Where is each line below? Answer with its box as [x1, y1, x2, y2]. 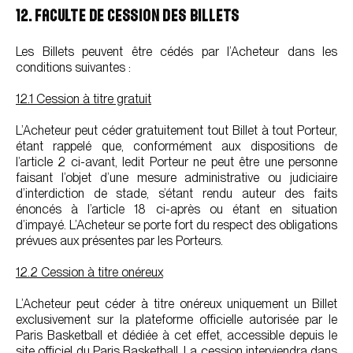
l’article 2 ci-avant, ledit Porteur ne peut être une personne [16, 154, 337, 169]
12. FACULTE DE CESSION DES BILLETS [16, 7, 240, 24]
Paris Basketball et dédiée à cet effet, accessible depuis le [16, 328, 337, 343]
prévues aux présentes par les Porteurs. [16, 233, 223, 248]
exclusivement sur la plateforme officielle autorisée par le [16, 312, 337, 327]
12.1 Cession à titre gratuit [16, 91, 151, 106]
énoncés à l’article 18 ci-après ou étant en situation [16, 202, 337, 217]
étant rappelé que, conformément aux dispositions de [16, 139, 337, 154]
